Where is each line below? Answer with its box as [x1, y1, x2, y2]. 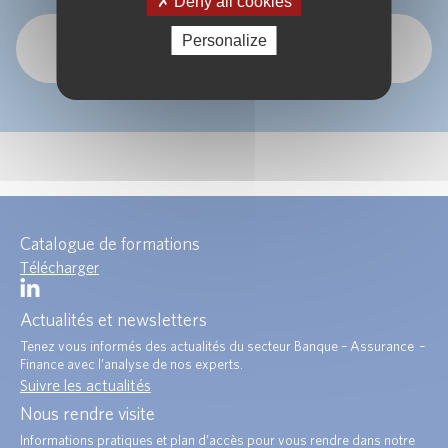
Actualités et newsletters [20, 308, 207, 330]
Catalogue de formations [20, 233, 200, 255]
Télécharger [20, 258, 99, 277]
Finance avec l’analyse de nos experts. [20, 355, 243, 372]
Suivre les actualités [20, 375, 151, 394]
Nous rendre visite [20, 402, 155, 424]
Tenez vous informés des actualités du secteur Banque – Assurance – [20, 337, 425, 354]
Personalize [181, 31, 267, 49]
